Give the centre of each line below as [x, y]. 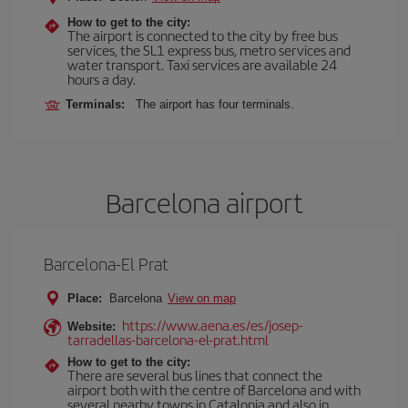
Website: [92, 326]
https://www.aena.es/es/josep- [213, 325]
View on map [202, 298]
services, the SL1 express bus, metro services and [209, 50]
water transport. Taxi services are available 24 [202, 64]
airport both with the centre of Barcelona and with [214, 389]
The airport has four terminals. [215, 104]
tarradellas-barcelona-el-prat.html [168, 339]
